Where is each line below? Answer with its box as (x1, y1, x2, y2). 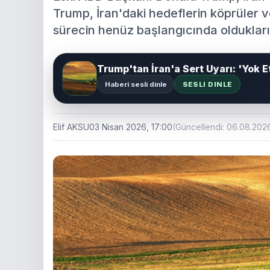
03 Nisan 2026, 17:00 (89, 122, 172, 132)
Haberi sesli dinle (104, 80, 167, 89)
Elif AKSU (53, 122, 89, 132)
